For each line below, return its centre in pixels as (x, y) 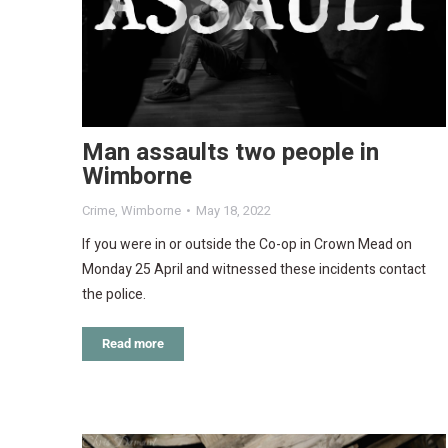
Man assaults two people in (230, 153)
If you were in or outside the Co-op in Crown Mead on (247, 245)
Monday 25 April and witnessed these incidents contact (254, 270)
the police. (114, 295)
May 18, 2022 (233, 211)
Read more (133, 344)
